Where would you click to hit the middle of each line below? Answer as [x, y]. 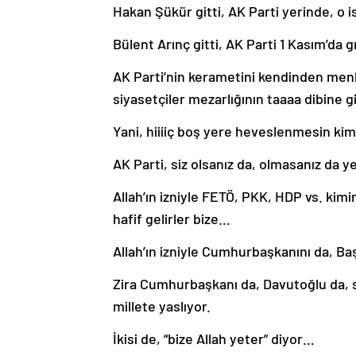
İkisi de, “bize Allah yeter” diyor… [214, 338]
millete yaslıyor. [162, 306]
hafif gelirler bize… [172, 218]
